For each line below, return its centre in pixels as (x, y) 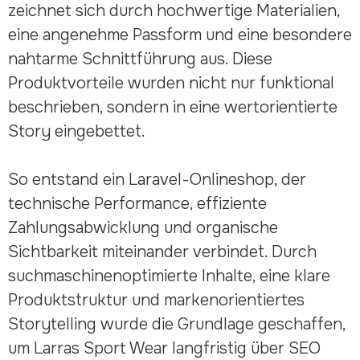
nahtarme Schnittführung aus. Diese (140, 59)
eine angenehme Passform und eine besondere (180, 35)
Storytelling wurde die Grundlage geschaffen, (176, 324)
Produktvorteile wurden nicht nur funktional (171, 83)
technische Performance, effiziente (137, 203)
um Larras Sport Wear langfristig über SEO (164, 348)
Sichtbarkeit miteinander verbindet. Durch (162, 252)
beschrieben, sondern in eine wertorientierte (172, 107)
